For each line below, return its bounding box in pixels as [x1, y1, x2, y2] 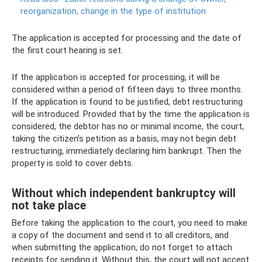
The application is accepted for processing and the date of [12, 33, 242, 44]
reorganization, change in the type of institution [20, 6, 206, 17]
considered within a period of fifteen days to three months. [12, 84, 243, 95]
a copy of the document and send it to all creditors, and [12, 230, 229, 241]
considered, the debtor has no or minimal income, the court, [12, 121, 244, 132]
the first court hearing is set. [12, 45, 123, 56]
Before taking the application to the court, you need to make [12, 218, 247, 229]
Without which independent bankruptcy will [12, 186, 236, 200]
